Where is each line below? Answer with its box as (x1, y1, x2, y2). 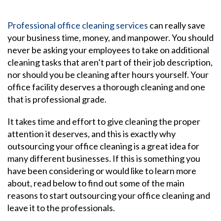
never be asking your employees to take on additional (7, 44, 209, 55)
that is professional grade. (7, 94, 107, 105)
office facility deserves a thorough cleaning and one (7, 81, 205, 92)
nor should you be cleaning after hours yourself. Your (7, 69, 209, 80)
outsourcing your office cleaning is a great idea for (7, 141, 199, 151)
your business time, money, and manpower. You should (7, 32, 214, 43)
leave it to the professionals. (7, 202, 115, 213)
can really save (148, 20, 205, 31)
